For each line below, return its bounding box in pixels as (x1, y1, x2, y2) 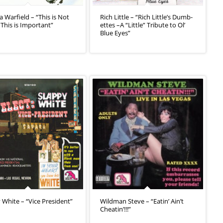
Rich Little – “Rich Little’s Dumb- (100, 12, 193, 21)
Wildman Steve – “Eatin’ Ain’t (100, 196, 184, 206)
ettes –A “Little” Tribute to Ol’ (100, 20, 186, 29)
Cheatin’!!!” (100, 204, 131, 214)
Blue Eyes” (100, 28, 131, 37)
